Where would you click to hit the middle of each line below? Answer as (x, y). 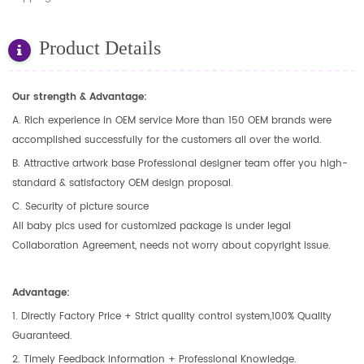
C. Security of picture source (80, 206)
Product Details (100, 48)
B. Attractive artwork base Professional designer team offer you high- (180, 163)
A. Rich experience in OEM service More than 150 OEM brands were (172, 120)
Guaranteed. (42, 336)
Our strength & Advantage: (80, 97)
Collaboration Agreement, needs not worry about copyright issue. (171, 245)
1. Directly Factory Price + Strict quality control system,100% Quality (172, 316)
